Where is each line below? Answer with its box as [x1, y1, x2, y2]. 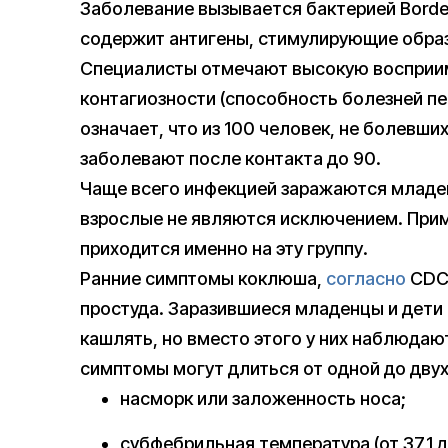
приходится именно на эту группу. [80, 238, 368, 260]
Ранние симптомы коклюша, [80, 268, 326, 290]
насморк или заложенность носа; [120, 388, 406, 410]
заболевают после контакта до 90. [80, 148, 381, 170]
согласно [326, 268, 406, 290]
